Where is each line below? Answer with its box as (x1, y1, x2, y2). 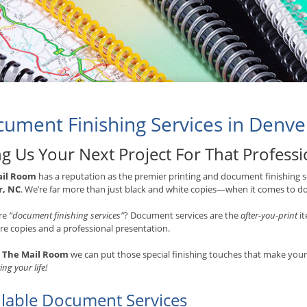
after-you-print (241, 208, 297, 221)
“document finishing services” (9, 208, 124, 221)
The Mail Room (2, 247, 69, 260)
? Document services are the (124, 208, 241, 221)
